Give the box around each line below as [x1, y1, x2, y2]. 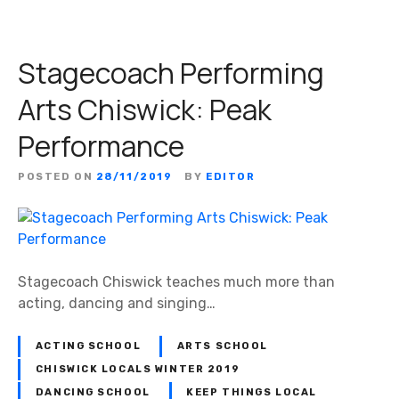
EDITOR [206, 171, 256, 183]
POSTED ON [18, 171, 94, 183]
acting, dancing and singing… [18, 295, 216, 313]
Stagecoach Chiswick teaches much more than [18, 273, 335, 291]
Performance [18, 126, 184, 167]
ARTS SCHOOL [176, 340, 269, 353]
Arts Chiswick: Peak [18, 90, 272, 130]
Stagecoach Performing [18, 53, 324, 94]
